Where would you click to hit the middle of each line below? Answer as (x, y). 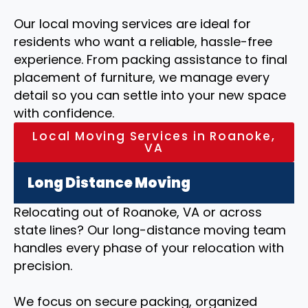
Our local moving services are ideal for (132, 24)
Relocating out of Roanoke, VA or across (138, 212)
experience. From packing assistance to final (151, 59)
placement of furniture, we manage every (142, 77)
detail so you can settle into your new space (150, 95)
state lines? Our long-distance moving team (150, 230)
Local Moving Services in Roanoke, (154, 136)
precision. (43, 266)
